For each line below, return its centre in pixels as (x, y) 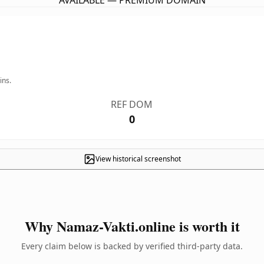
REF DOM (132, 104)
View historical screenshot (138, 159)
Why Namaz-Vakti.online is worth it (132, 226)
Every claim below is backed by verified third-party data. (132, 246)
